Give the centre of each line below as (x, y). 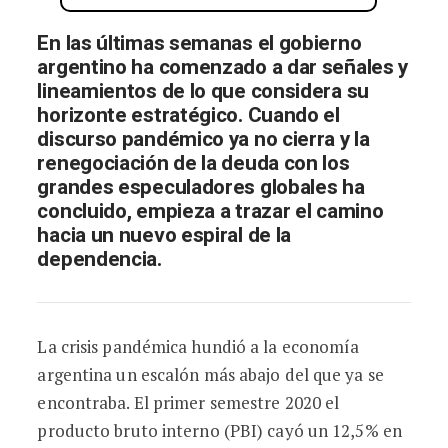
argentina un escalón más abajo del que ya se (210, 374)
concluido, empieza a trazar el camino (210, 211)
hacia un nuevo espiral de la (164, 235)
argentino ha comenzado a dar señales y (223, 67)
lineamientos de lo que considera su (203, 91)
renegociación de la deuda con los (193, 163)
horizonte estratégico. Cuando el (188, 115)
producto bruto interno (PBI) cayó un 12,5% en (219, 430)
